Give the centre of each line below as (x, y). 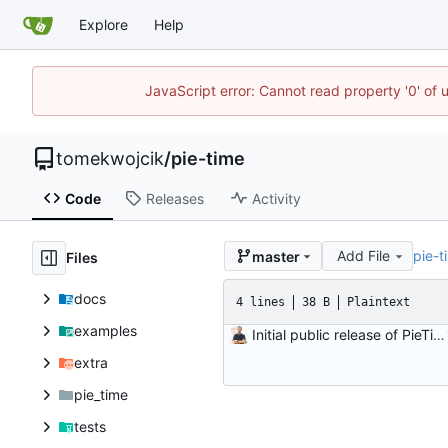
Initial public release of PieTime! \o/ (439, 335)
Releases (174, 198)
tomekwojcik (110, 158)
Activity (276, 198)
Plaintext (378, 301)
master (275, 256)
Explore (103, 24)
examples (105, 331)
